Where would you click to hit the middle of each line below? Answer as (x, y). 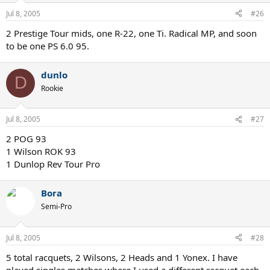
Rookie (52, 88)
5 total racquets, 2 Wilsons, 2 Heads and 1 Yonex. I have (122, 257)
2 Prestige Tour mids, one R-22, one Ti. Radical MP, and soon (131, 33)
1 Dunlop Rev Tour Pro (53, 164)
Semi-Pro (56, 206)
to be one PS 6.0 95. (48, 46)
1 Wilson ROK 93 (41, 151)
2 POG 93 (26, 139)
